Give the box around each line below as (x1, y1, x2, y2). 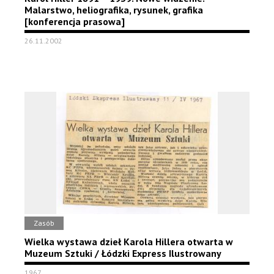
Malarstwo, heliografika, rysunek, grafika (24, 4, 203, 16)
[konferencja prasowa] (24, 15, 125, 28)
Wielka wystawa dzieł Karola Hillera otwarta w (24, 235, 233, 248)
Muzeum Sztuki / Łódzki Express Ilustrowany (24, 247, 221, 259)
